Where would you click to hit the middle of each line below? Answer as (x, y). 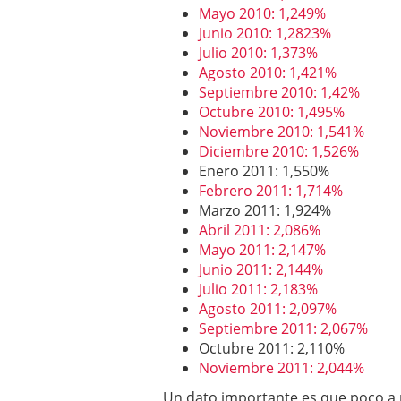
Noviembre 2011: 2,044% (282, 368)
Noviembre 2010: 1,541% (282, 132)
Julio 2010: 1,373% (258, 53)
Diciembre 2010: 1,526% (279, 151)
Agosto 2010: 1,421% (268, 73)
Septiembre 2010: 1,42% (279, 92)
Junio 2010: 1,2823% (265, 33)
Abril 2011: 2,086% (260, 230)
